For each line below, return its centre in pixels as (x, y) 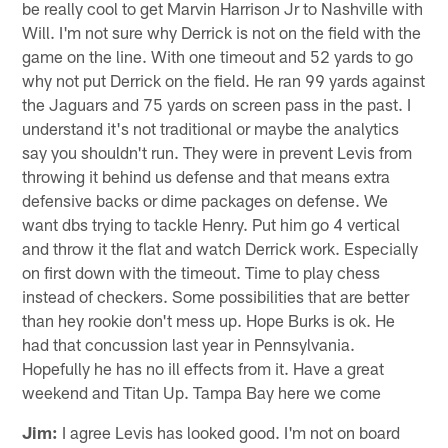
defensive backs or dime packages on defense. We (205, 199)
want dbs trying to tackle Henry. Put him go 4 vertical (211, 223)
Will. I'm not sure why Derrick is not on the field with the (222, 31)
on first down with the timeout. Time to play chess (201, 271)
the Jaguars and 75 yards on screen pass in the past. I (217, 103)
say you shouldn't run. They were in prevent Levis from (217, 151)
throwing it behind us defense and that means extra (206, 175)
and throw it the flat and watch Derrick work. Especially (220, 247)
